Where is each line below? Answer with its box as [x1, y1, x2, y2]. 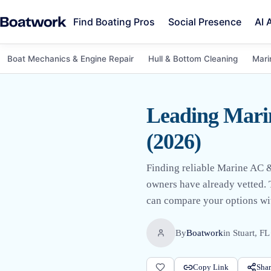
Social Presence [168, 15, 241, 28]
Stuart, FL [233, 227, 270, 238]
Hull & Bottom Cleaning [148, 53, 238, 64]
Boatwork [186, 227, 223, 238]
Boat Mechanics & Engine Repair [7, 53, 134, 64]
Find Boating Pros [73, 15, 155, 28]
